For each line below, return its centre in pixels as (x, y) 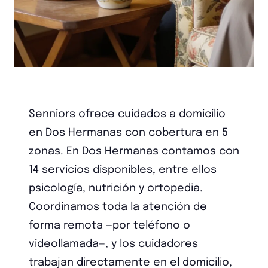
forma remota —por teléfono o (109, 226)
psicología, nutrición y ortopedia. (116, 188)
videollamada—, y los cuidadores (113, 244)
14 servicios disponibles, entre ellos (123, 170)
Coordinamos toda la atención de (118, 207)
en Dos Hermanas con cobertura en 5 (128, 133)
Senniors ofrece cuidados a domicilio (127, 114)
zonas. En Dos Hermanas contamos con (134, 151)
